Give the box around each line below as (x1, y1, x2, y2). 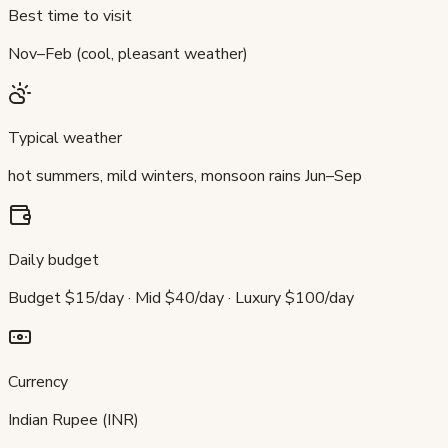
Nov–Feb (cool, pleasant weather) (8, 42, 248, 65)
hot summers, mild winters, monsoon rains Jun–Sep (8, 164, 362, 187)
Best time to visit (8, 4, 132, 27)
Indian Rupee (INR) (8, 408, 139, 431)
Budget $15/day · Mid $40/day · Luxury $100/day (8, 286, 354, 309)
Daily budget (8, 248, 99, 271)
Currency (8, 370, 68, 393)
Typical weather (8, 126, 122, 149)
